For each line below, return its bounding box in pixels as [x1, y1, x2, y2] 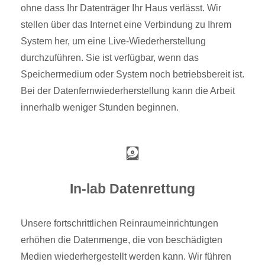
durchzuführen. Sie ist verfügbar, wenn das [21, 52, 199, 63]
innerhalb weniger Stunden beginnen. [21, 102, 179, 112]
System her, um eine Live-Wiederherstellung [21, 35, 206, 46]
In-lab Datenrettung [70, 181, 195, 197]
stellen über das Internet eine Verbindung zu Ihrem [21, 19, 231, 30]
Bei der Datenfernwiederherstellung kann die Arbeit [21, 85, 235, 96]
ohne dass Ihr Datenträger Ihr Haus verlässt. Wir [21, 2, 221, 13]
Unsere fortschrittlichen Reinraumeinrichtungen [21, 218, 218, 228]
